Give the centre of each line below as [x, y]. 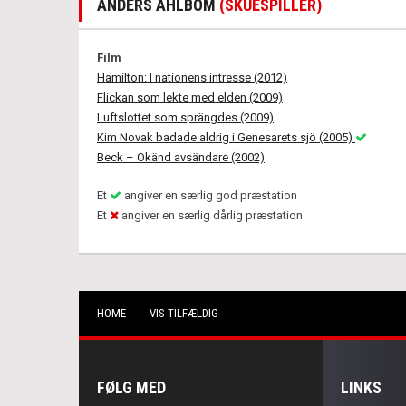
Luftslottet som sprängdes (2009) [185, 117]
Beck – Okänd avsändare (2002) [181, 157]
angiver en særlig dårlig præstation [211, 215]
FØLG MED [131, 387]
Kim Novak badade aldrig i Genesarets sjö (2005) [226, 137]
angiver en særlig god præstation [209, 195]
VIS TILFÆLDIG [184, 313]
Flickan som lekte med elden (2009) [190, 97]
